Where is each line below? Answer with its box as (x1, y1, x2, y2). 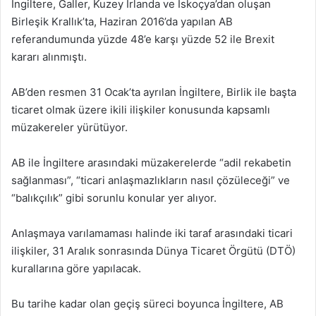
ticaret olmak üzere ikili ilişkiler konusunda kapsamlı (11, 102, 270, 116)
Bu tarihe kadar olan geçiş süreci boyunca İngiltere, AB (11, 296, 284, 310)
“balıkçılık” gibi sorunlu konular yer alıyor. (11, 190, 217, 205)
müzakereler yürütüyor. (11, 120, 128, 134)
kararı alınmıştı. (11, 49, 87, 63)
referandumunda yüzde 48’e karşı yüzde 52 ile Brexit (11, 32, 274, 46)
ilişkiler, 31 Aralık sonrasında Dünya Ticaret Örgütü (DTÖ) (11, 243, 296, 257)
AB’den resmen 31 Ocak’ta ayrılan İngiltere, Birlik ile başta (11, 85, 296, 99)
